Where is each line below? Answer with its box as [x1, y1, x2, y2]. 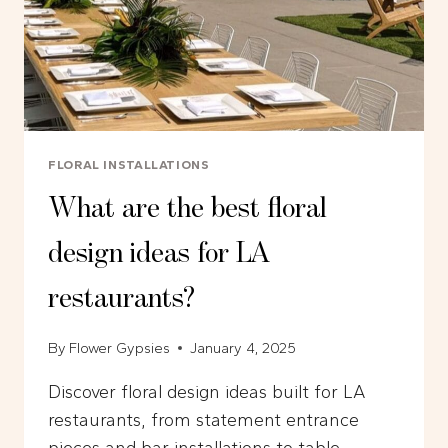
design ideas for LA [48, 239, 270, 270]
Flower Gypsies [69, 338, 171, 357]
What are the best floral [48, 194, 327, 225]
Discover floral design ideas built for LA [48, 380, 366, 403]
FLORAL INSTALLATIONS [48, 156, 210, 172]
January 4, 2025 [190, 338, 297, 357]
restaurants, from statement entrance [48, 408, 359, 431]
